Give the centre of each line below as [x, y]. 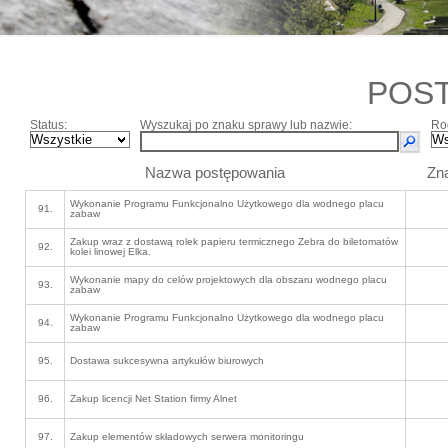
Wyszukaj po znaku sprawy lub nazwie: [246, 125]
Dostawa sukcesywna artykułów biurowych [167, 360]
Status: [48, 125]
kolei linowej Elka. [110, 251]
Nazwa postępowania [215, 172]
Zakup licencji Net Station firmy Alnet [153, 398]
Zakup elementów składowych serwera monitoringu [187, 436]
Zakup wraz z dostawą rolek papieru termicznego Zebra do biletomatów [234, 241]
